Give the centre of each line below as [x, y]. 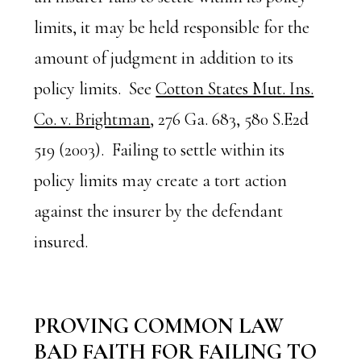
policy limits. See [95, 89]
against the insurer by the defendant [159, 211]
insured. [61, 242]
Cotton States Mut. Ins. [235, 89]
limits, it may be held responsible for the [172, 27]
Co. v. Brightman [92, 119]
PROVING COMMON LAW [159, 326]
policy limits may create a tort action [161, 180]
